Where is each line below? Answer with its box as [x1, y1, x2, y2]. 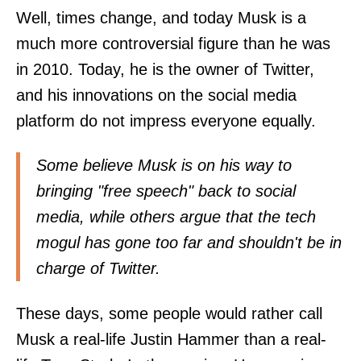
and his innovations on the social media [16, 86, 297, 104]
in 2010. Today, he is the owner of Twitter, [16, 60, 314, 78]
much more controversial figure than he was [16, 35, 330, 52]
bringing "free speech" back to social [36, 182, 296, 201]
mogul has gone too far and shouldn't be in [36, 234, 342, 252]
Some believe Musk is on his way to [36, 156, 292, 175]
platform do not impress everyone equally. [16, 112, 316, 130]
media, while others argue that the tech [36, 208, 316, 226]
